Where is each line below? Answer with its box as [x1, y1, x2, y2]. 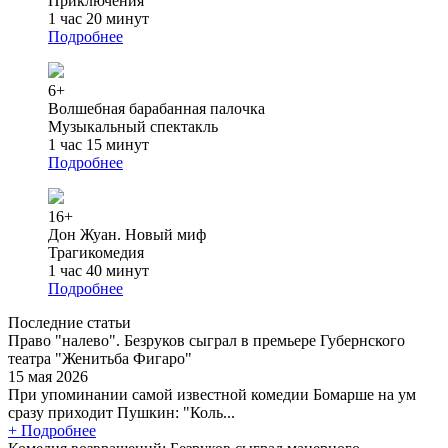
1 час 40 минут [48, 261, 149, 279]
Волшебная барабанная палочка [48, 99, 265, 117]
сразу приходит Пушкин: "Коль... [8, 403, 235, 421]
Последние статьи [8, 313, 131, 331]
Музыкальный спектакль [48, 117, 218, 135]
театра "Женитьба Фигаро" [8, 349, 192, 367]
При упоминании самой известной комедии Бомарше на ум [8, 385, 416, 403]
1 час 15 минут [48, 135, 149, 153]
